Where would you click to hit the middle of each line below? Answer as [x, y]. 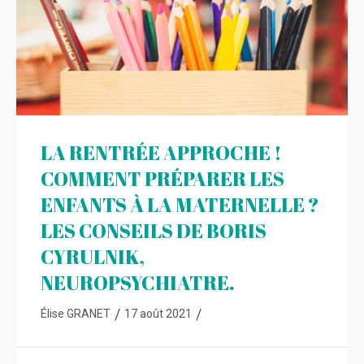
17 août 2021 [158, 313]
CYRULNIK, [93, 256]
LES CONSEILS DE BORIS [154, 230]
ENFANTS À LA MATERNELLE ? [180, 204]
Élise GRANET [76, 313]
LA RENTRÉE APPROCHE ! [161, 152]
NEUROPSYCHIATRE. [138, 282]
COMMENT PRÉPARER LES [162, 178]
